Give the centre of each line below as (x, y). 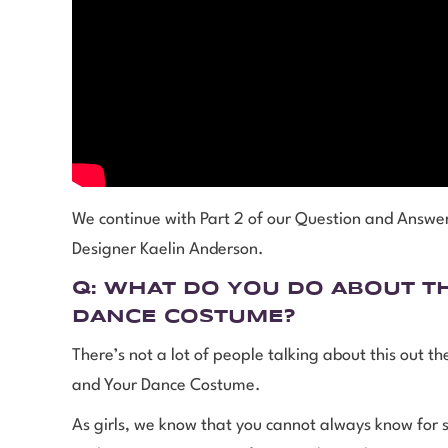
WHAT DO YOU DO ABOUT (259, 289)
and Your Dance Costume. (168, 386)
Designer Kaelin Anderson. (172, 250)
